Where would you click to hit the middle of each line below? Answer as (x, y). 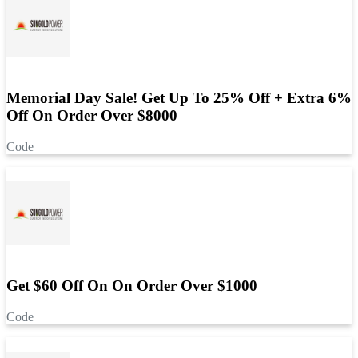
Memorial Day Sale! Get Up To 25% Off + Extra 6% (179, 98)
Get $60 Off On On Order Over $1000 (132, 286)
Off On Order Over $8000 (92, 116)
